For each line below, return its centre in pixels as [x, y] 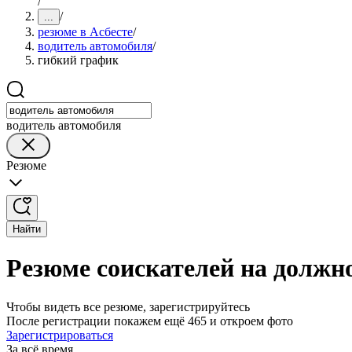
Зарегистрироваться [60, 335]
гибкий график [78, 60]
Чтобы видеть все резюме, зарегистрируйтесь [128, 306]
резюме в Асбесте [85, 32]
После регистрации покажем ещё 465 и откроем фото [150, 321]
